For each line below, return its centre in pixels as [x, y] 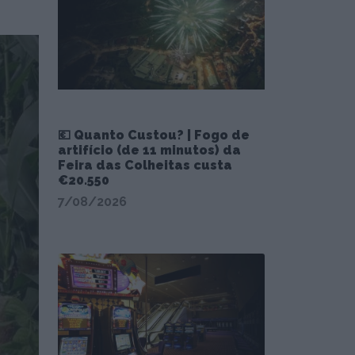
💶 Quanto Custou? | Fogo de [154, 135]
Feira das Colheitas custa [145, 165]
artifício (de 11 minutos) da [149, 150]
